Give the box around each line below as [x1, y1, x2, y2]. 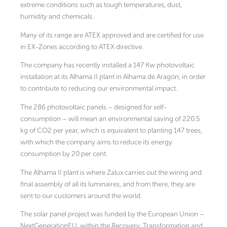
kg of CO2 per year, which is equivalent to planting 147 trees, [20, 126, 202, 135]
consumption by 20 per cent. [20, 149, 107, 159]
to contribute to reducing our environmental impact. [20, 84, 177, 93]
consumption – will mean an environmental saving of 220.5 [20, 115, 200, 124]
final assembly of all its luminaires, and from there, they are [20, 179, 195, 188]
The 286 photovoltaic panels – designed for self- [20, 103, 167, 112]
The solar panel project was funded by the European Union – [20, 210, 204, 219]
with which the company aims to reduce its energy [20, 138, 172, 147]
